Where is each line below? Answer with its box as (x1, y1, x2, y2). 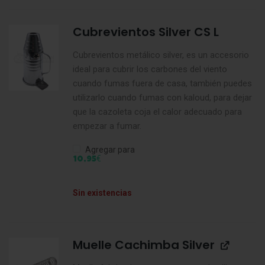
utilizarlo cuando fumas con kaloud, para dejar (72, 92, 252, 103)
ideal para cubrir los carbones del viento (72, 63, 227, 75)
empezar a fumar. (72, 120, 141, 131)
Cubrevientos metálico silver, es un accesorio (72, 49, 249, 60)
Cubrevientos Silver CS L (72, 23, 219, 40)
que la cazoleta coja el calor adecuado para (72, 106, 242, 117)
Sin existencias (72, 188, 132, 198)
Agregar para (83, 144, 135, 154)
